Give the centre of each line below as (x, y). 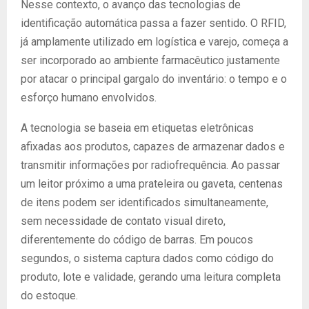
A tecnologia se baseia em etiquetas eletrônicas (137, 128)
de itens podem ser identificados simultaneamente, (144, 202)
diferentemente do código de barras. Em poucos (137, 240)
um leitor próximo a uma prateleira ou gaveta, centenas (152, 184)
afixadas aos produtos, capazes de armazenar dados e (153, 147)
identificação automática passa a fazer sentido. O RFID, (153, 23)
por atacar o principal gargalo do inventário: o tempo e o (154, 79)
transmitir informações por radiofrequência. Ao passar (150, 165)
